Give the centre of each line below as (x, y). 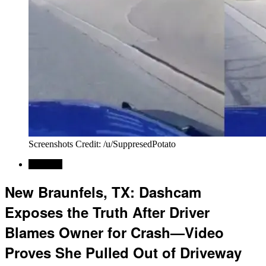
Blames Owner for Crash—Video (114, 232)
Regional (45, 164)
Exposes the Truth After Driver (107, 212)
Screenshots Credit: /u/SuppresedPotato (102, 144)
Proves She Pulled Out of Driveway (123, 252)
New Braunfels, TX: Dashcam (103, 191)
